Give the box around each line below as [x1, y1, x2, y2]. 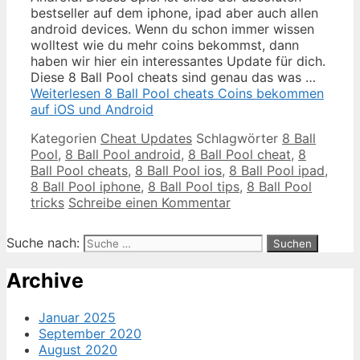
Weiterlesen [31, 84, 104, 101]
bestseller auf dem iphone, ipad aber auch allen [31, 4, 318, 21]
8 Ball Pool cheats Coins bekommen [104, 84, 324, 101]
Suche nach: [6, 234, 80, 251]
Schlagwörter [196, 129, 282, 146]
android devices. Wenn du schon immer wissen [31, 20, 314, 37]
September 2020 [39, 325, 141, 342]
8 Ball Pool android [65, 145, 181, 162]
